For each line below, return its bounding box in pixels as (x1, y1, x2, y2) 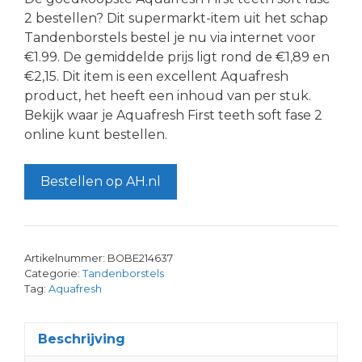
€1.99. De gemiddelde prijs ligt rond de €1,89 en (24, 48, 330, 65)
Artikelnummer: (24, 251, 107, 264)
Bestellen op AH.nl (40, 173, 161, 189)
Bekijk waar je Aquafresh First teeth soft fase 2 (24, 107, 322, 123)
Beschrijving (38, 330, 125, 347)
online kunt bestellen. (24, 126, 167, 142)
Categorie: (24, 267, 82, 280)
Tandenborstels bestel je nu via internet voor (24, 29, 316, 45)
